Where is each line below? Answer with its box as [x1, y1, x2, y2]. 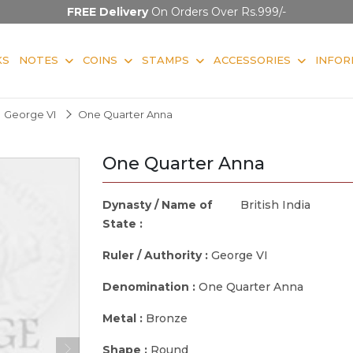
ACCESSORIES [214, 53, 291, 66]
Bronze [146, 310, 188, 325]
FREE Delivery [67, 5, 148, 19]
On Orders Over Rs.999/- [148, 5, 286, 19]
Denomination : [102, 279, 199, 294]
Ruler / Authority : [102, 247, 211, 262]
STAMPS [142, 53, 189, 66]
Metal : [102, 310, 146, 325]
